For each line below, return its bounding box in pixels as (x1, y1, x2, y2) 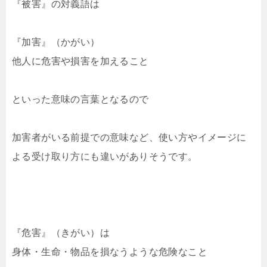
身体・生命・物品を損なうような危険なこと (12, 247, 207, 257)
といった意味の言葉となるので (12, 94, 149, 105)
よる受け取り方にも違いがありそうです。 (12, 151, 198, 162)
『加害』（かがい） (12, 37, 100, 48)
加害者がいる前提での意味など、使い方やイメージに (12, 132, 247, 143)
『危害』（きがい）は (12, 228, 110, 238)
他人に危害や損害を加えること (12, 56, 149, 67)
